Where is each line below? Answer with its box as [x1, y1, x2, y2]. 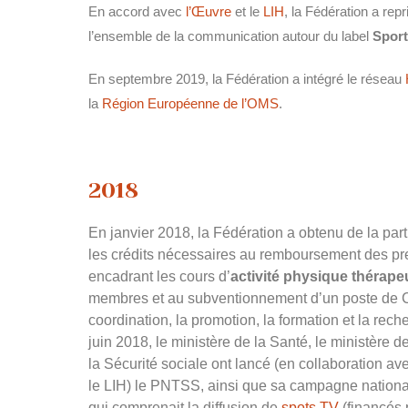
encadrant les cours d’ [88, 268, 230, 284]
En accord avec [88, 4, 186, 20]
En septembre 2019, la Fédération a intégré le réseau [88, 71, 405, 87]
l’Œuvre [186, 4, 231, 20]
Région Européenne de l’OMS [102, 96, 279, 112]
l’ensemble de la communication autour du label [88, 28, 369, 45]
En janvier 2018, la [88, 224, 213, 240]
